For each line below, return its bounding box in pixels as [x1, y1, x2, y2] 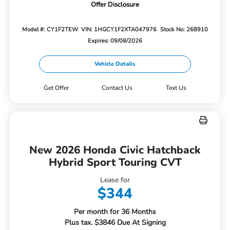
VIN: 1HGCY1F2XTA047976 [81, 25, 157, 33]
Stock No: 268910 [160, 25, 208, 33]
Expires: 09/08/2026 [88, 36, 142, 45]
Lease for [100, 175, 130, 185]
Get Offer [43, 84, 69, 92]
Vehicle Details [94, 60, 136, 68]
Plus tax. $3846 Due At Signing [64, 218, 166, 228]
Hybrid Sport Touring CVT [48, 155, 182, 170]
